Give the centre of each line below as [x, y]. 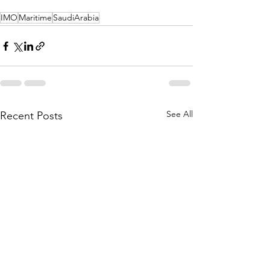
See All [180, 114]
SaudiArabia [76, 18]
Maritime [35, 18]
